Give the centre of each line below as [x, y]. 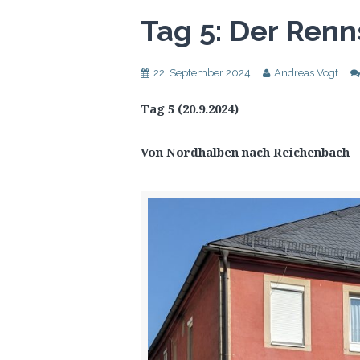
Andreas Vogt [306, 73]
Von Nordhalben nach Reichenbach [245, 152]
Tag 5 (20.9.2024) [190, 108]
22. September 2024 [202, 73]
